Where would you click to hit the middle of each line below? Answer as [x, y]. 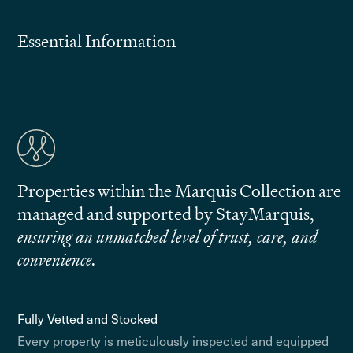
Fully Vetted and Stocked [88, 318]
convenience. [58, 260]
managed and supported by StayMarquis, [166, 214]
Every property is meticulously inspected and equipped [173, 340]
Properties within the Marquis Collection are [180, 191]
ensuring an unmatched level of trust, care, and [168, 237]
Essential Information [97, 41]
